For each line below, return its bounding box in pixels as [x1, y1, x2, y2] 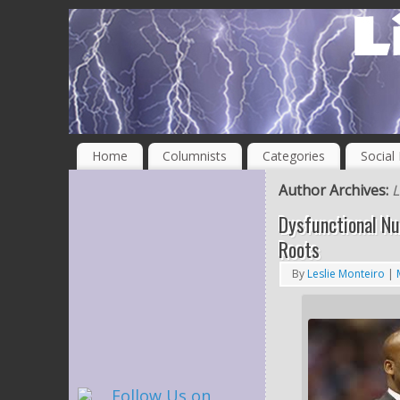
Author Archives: [279, 179, 392, 200]
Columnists [162, 146, 228, 164]
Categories [262, 146, 325, 164]
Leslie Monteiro [307, 265, 385, 281]
